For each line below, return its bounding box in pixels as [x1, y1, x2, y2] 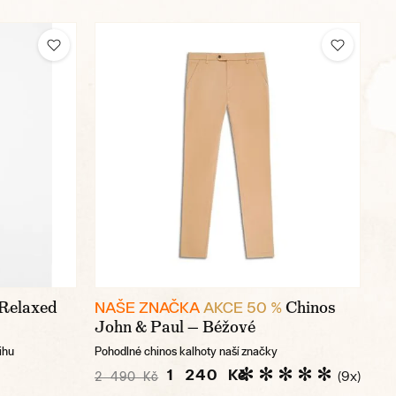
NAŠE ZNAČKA [95, 298, 200, 317]
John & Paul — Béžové [95, 316, 255, 339]
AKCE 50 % [203, 298, 282, 317]
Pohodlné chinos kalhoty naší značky [95, 345, 278, 359]
